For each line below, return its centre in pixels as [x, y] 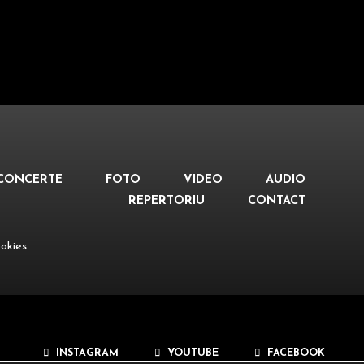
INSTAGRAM [86, 353]
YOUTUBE [191, 353]
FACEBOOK [295, 353]
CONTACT [277, 201]
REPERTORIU [167, 201]
